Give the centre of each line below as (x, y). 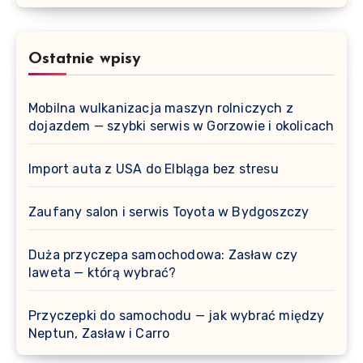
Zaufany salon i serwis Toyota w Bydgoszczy (169, 212)
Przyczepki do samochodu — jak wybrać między (177, 316)
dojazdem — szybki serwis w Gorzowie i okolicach (181, 126)
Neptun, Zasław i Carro (99, 334)
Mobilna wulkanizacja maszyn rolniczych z (161, 109)
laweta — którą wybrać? (102, 273)
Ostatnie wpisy (85, 60)
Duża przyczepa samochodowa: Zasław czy (163, 255)
